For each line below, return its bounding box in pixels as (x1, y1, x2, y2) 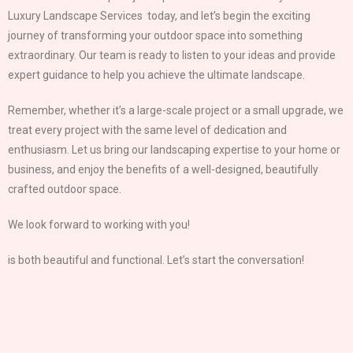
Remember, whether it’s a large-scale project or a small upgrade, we (8, 103, 344, 117)
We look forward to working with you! (8, 217, 190, 231)
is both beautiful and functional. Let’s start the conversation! (8, 253, 304, 266)
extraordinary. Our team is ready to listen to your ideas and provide (8, 48, 336, 61)
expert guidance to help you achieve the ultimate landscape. (8, 68, 305, 81)
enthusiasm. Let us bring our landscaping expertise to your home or (8, 143, 340, 156)
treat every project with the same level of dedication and (8, 123, 287, 136)
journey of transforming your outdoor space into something (8, 28, 303, 42)
